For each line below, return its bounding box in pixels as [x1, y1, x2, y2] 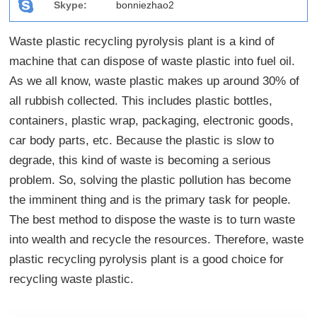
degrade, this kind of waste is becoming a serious [9, 154, 272, 168]
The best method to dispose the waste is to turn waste [9, 213, 296, 227]
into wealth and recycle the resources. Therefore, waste [9, 233, 304, 247]
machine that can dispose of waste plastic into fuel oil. [9, 54, 296, 69]
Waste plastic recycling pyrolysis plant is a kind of [9, 35, 275, 49]
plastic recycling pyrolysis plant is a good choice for [9, 253, 284, 267]
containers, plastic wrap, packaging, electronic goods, [9, 114, 294, 128]
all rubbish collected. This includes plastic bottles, [9, 94, 273, 108]
